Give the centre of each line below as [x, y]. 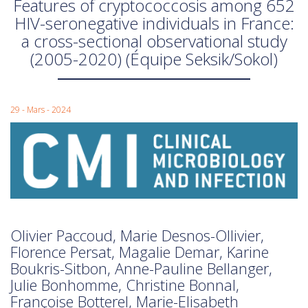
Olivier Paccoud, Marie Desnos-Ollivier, [137, 235]
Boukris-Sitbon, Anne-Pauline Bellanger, [141, 268]
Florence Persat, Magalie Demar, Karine [140, 252]
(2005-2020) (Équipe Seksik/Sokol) [154, 59]
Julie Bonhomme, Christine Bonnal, [125, 285]
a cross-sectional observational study [154, 41]
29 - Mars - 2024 [41, 110]
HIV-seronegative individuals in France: [154, 23]
